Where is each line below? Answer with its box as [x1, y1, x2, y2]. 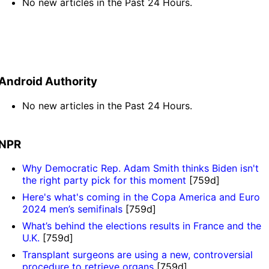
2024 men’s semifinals [22, 203, 123, 216]
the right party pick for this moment [22, 174, 187, 187]
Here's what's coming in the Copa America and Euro [22, 191, 261, 204]
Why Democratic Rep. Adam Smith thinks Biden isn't [22, 162, 259, 175]
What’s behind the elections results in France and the [22, 220, 262, 232]
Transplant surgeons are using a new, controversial [22, 249, 253, 261]
